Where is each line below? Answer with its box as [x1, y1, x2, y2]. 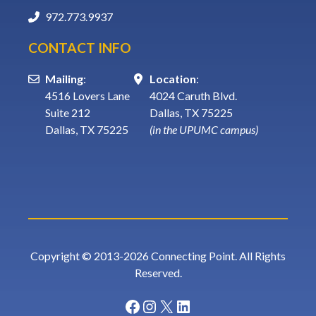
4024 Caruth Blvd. [150, 88, 237, 102]
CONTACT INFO [28, 39, 131, 56]
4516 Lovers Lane [45, 88, 130, 102]
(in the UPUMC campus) [150, 122, 258, 136]
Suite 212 [45, 105, 90, 119]
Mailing [45, 71, 83, 85]
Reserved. [134, 265, 182, 279]
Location [150, 71, 196, 85]
